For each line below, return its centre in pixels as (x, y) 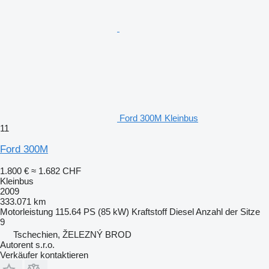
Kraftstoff (149, 212)
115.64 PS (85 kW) (92, 212)
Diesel (182, 212)
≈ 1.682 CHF (56, 171)
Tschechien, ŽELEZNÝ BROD (72, 234)
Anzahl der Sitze (228, 212)
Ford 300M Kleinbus (159, 118)
